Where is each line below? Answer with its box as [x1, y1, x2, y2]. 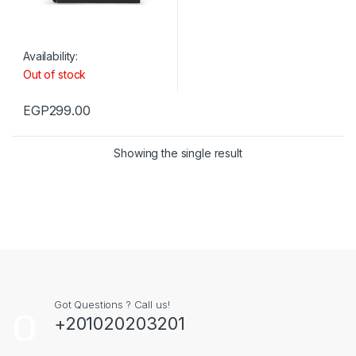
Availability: [23, 48, 79, 63]
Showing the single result [114, 145, 242, 160]
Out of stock [23, 67, 87, 81]
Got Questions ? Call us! [53, 297, 170, 311]
